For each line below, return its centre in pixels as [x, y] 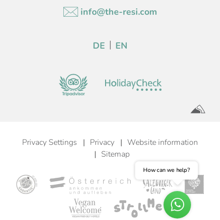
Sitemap [115, 154]
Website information [163, 143]
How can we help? [166, 170]
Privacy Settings [50, 143]
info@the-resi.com [119, 12]
